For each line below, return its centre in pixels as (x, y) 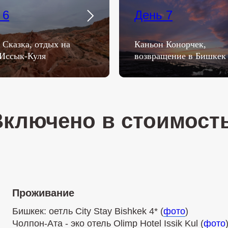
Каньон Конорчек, (170, 44)
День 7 (153, 15)
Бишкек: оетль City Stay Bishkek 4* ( (88, 211)
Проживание (43, 193)
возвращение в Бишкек (180, 56)
